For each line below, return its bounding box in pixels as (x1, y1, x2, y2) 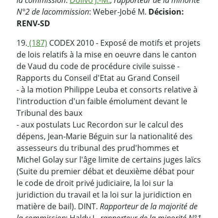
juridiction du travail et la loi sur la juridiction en (17, 189, 192, 200)
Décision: (148, 6, 184, 17)
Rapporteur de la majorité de (100, 200, 198, 212)
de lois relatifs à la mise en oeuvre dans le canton (17, 49, 197, 60)
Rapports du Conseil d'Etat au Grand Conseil (17, 72, 180, 83)
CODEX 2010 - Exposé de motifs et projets (47, 37, 200, 48)
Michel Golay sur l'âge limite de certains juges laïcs (17, 154, 201, 165)
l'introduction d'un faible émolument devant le (17, 95, 187, 107)
